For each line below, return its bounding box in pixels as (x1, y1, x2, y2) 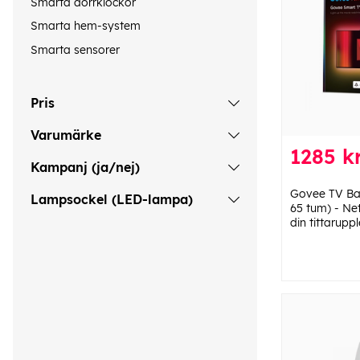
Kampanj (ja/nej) (31, 159, 140, 176)
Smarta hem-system (31, 18, 141, 34)
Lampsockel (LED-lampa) (31, 191, 193, 208)
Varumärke (31, 127, 101, 144)
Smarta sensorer (31, 42, 120, 57)
